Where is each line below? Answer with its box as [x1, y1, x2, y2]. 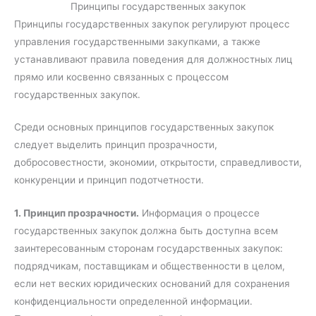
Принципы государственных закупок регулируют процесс [14, 18, 290, 30]
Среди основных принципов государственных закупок [14, 121, 274, 133]
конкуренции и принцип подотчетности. [14, 174, 204, 186]
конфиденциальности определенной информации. [14, 296, 253, 308]
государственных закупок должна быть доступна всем [14, 225, 278, 237]
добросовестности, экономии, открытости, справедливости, [14, 157, 302, 169]
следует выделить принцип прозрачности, [14, 139, 217, 151]
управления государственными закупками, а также [14, 35, 260, 47]
